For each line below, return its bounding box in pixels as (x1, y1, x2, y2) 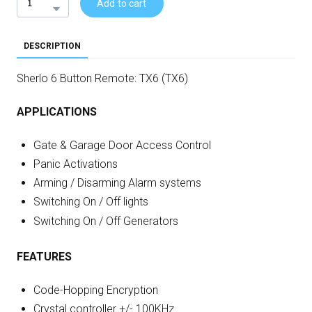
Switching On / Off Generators (33, 214, 178, 228)
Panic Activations (33, 157, 118, 171)
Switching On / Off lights (33, 195, 148, 209)
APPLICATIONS (17, 104, 97, 118)
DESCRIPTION (24, 40, 81, 51)
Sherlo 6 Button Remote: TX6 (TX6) (17, 71, 188, 85)
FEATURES (17, 249, 72, 263)
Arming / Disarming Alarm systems (33, 176, 201, 190)
